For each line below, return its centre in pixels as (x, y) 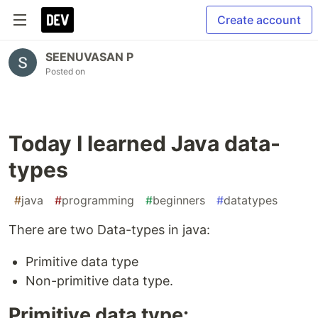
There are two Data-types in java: (109, 230)
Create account (259, 20)
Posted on (65, 71)
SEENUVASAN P (89, 57)
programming (98, 200)
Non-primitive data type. (99, 281)
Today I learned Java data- (144, 143)
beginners (179, 200)
